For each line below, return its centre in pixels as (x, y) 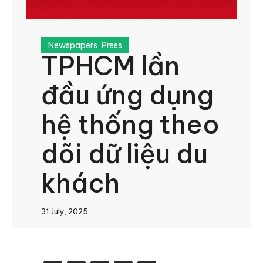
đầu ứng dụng (127, 95)
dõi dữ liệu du (124, 154)
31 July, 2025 (65, 211)
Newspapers (73, 45)
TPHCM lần (110, 66)
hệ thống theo (130, 124)
